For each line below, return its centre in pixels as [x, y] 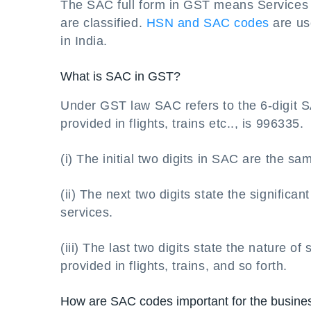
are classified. [103, 23]
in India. [84, 41]
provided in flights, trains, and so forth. [174, 266]
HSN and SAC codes [208, 23]
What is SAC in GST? [120, 76]
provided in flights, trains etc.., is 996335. [182, 124]
